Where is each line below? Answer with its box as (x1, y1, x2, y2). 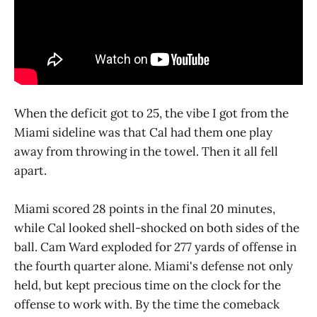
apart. (14, 163, 47, 179)
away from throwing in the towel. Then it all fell (14, 144, 278, 160)
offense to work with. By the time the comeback (14, 296, 279, 313)
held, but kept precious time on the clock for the (14, 277, 281, 294)
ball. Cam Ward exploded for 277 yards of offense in (14, 239, 296, 255)
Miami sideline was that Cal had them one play (14, 125, 272, 141)
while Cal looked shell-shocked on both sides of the (14, 220, 299, 236)
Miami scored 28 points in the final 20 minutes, (14, 201, 275, 217)
